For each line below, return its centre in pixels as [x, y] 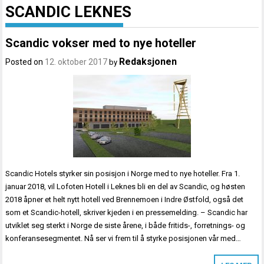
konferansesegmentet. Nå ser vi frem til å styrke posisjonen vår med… [123, 239]
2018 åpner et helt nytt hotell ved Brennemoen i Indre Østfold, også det [125, 200]
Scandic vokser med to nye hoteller [101, 43]
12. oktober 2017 [76, 62]
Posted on [25, 62]
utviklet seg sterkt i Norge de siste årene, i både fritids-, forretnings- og [126, 226]
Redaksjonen [148, 62]
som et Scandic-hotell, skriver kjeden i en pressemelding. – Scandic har [127, 213]
